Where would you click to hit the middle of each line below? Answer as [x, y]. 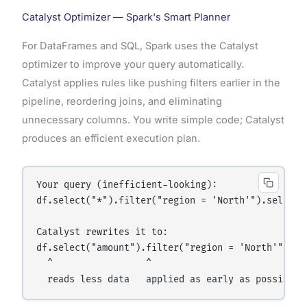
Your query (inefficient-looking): [127, 185]
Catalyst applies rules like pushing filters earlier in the [151, 83]
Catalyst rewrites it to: [102, 233]
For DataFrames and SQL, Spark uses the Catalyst [140, 46]
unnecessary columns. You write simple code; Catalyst [153, 120]
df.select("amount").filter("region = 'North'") [163, 248]
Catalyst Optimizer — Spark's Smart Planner [126, 17]
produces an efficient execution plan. [111, 139]
